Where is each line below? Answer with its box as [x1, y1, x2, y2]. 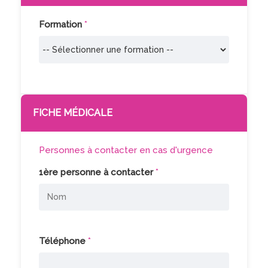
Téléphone [39, 235, 88, 246]
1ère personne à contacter [39, 166, 156, 178]
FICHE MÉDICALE [33, 106, 112, 118]
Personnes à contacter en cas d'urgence [39, 144, 213, 156]
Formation [39, 19, 84, 30]
